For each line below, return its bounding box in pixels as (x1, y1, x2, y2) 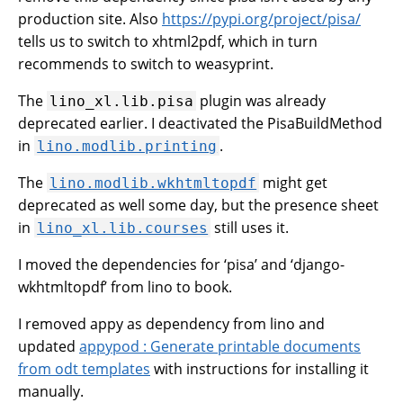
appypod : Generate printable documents (79, 336, 361, 356)
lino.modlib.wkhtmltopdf (49, 174, 257, 192)
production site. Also (18, 8, 162, 29)
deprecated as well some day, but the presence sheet (18, 194, 379, 215)
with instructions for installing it (150, 358, 369, 379)
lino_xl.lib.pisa (49, 92, 194, 110)
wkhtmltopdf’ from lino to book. (18, 276, 232, 297)
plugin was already (196, 90, 327, 111)
